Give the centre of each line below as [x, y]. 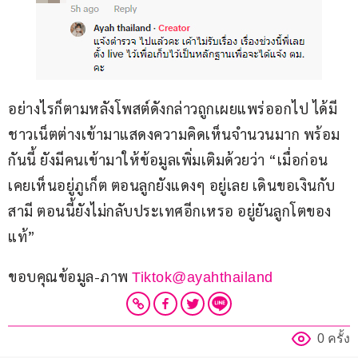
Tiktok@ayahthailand [203, 278]
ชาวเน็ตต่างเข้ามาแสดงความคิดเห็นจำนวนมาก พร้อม [174, 134]
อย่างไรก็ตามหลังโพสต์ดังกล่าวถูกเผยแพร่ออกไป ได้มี [173, 109]
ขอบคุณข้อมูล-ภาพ [70, 276]
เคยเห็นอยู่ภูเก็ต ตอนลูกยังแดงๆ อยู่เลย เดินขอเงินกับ [172, 185]
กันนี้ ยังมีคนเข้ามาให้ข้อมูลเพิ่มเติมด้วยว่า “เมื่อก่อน [168, 160]
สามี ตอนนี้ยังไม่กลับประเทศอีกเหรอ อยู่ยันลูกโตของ [170, 211]
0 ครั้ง [334, 339]
